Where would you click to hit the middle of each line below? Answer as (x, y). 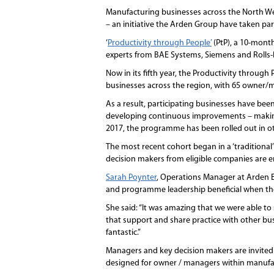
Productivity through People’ (160, 43)
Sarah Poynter (131, 178)
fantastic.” (123, 233)
